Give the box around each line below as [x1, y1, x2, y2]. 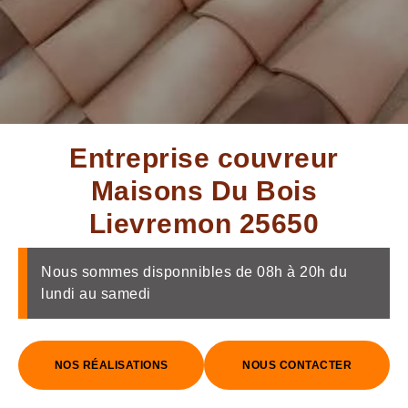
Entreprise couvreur [69, 143, 339, 173]
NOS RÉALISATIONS [54, 359, 168, 372]
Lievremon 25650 [88, 209, 320, 239]
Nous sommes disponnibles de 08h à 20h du [41, 264, 347, 280]
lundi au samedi [41, 286, 151, 301]
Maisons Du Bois [90, 176, 318, 206]
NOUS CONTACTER [242, 359, 352, 372]
